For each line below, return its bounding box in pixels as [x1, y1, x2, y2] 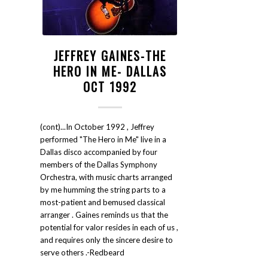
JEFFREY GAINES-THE [53, 47, 166, 65]
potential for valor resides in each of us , [40, 223, 178, 232]
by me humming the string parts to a [40, 185, 166, 194]
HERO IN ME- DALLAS [53, 62, 167, 80]
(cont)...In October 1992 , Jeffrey [40, 122, 154, 132]
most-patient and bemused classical [40, 197, 165, 207]
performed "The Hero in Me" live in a [40, 135, 166, 144]
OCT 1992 [83, 78, 137, 96]
